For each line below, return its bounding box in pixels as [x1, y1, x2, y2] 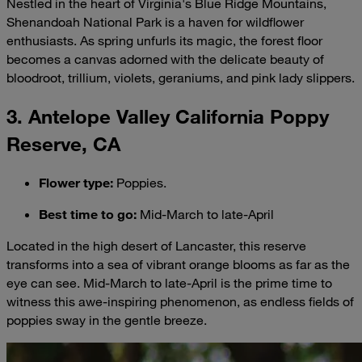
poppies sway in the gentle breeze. [6, 312, 207, 329]
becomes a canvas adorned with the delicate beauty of [6, 50, 324, 67]
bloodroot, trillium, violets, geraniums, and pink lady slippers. [6, 69, 355, 86]
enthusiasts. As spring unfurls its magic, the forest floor [6, 32, 322, 48]
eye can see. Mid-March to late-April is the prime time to [6, 275, 332, 292]
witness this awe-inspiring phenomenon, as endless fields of [6, 293, 354, 310]
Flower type [39, 175, 110, 191]
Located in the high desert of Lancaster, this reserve [6, 238, 306, 255]
